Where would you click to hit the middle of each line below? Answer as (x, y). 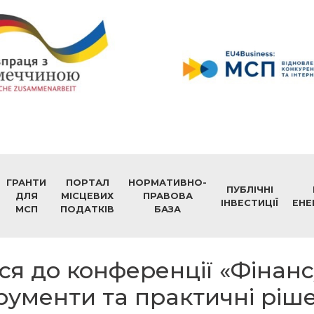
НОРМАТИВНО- (168, 183)
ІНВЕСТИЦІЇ (250, 203)
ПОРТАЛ (87, 183)
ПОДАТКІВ (87, 210)
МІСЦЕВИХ (87, 196)
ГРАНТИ (26, 183)
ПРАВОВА (168, 196)
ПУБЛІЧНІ (250, 189)
